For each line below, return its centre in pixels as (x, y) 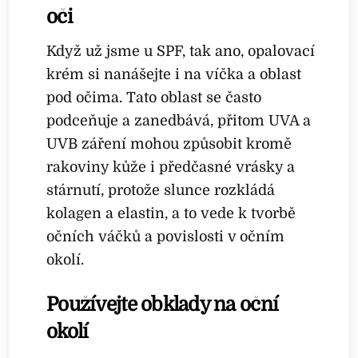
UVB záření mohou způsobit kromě (169, 144)
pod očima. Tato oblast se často (154, 98)
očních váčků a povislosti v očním (166, 237)
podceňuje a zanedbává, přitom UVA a (179, 121)
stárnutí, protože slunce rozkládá (161, 191)
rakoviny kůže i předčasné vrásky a (171, 167)
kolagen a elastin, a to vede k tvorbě (171, 214)
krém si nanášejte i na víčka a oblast (174, 75)
